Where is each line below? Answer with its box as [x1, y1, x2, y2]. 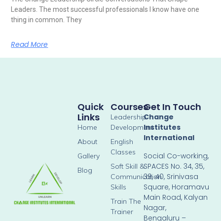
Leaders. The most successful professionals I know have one [11, 5, 200, 13]
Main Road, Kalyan [144, 192, 208, 203]
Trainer [110, 207, 133, 217]
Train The [110, 197, 141, 206]
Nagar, [144, 203, 167, 213]
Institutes [144, 122, 181, 133]
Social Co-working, [144, 151, 209, 161]
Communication [110, 172, 162, 182]
